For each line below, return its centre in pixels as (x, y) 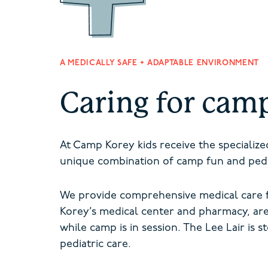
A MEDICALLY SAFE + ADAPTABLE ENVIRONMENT (159, 63)
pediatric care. (95, 245)
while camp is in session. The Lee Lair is (159, 229)
